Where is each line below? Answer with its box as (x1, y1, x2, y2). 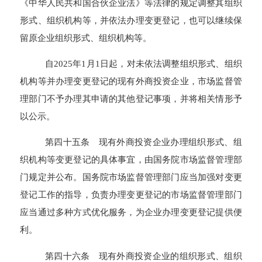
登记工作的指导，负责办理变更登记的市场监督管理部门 (20, 189, 242, 200)
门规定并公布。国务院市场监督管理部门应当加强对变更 (20, 172, 242, 182)
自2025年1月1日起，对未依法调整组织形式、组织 (44, 58, 242, 69)
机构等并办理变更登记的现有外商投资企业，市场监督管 (20, 76, 242, 87)
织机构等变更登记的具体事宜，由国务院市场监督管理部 (20, 154, 242, 165)
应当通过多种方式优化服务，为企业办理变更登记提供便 (20, 207, 242, 218)
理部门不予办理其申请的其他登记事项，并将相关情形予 (20, 94, 242, 104)
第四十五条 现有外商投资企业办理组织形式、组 (44, 137, 242, 147)
